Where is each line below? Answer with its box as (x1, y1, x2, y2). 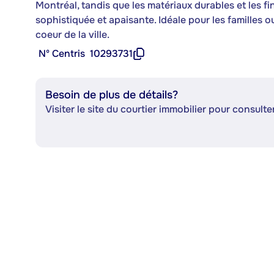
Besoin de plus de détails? (45, 88, 178, 102)
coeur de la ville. (35, 28, 109, 41)
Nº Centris (39, 47, 85, 60)
